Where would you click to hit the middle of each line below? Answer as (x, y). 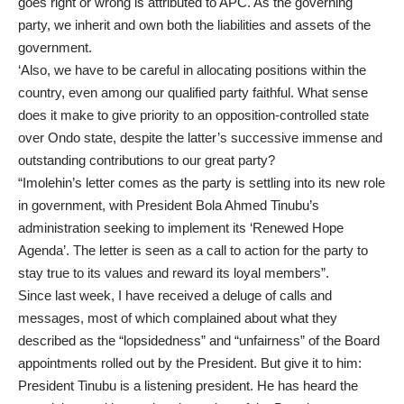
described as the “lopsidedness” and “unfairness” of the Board (199, 341)
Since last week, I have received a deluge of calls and (175, 296)
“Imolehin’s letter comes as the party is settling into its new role (202, 183)
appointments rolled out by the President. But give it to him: (190, 363)
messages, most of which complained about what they (178, 318)
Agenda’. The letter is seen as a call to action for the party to (193, 251)
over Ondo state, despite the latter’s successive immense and (200, 138)
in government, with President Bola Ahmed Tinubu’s (169, 206)
